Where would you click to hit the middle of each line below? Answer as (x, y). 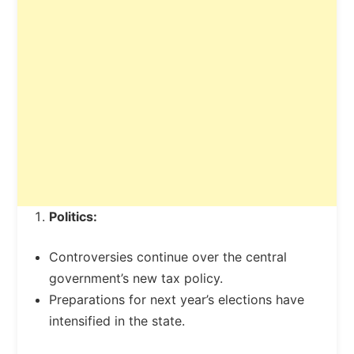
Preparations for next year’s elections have (176, 299)
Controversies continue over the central (168, 257)
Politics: (73, 217)
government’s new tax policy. (136, 278)
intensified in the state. (117, 321)
